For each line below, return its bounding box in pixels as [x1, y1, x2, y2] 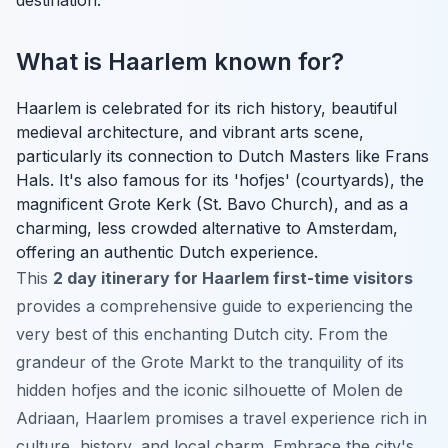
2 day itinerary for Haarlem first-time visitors [53, 267, 413, 288]
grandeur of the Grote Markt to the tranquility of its [16, 351, 404, 372]
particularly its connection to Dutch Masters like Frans [16, 145, 429, 166]
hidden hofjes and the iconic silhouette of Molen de [16, 379, 403, 400]
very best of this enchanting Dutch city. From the [16, 323, 388, 344]
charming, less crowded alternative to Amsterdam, [16, 217, 398, 238]
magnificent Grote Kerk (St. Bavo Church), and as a [16, 193, 408, 214]
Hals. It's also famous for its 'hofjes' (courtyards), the [16, 169, 424, 190]
